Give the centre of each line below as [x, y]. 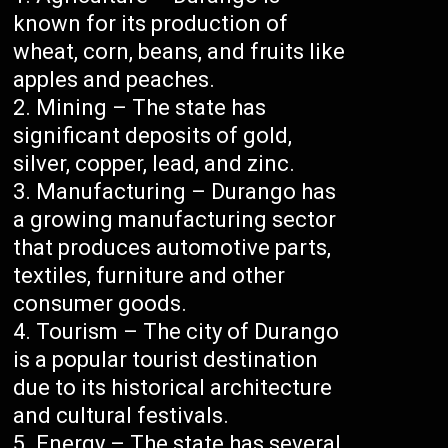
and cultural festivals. [121, 416]
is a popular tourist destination [166, 360]
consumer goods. [100, 304]
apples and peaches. [114, 80]
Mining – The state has [151, 108]
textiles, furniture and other [149, 276]
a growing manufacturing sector [175, 220]
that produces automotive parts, [172, 248]
